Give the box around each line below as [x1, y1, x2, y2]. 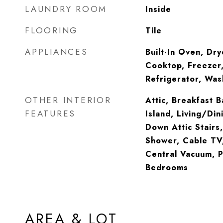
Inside [145, 3, 171, 15]
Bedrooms [145, 162, 188, 173]
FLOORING [25, 24, 78, 36]
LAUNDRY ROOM [25, 3, 107, 15]
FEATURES [25, 108, 76, 119]
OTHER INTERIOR [25, 94, 111, 106]
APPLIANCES [25, 46, 88, 58]
